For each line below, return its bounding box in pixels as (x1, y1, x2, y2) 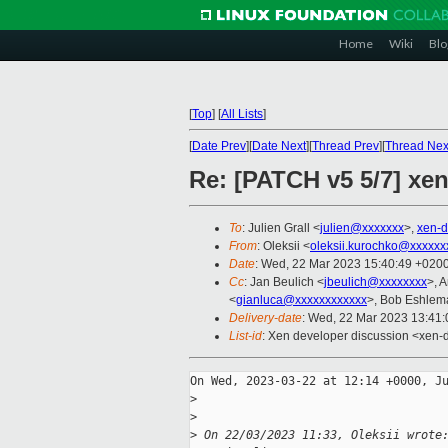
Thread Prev (312, 139, 379, 153)
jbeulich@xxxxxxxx (324, 275, 427, 290)
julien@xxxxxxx (320, 221, 404, 236)
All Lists (221, 107, 263, 121)
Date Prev (192, 139, 246, 153)
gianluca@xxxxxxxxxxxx (236, 293, 367, 308)
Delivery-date (229, 311, 302, 326)
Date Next (252, 139, 306, 153)
